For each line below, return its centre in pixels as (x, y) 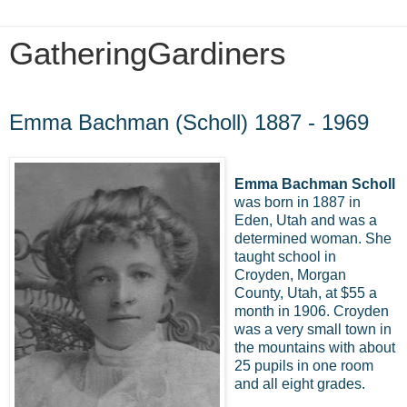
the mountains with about (315, 347)
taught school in (285, 256)
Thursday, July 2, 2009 (92, 104)
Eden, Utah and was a (306, 220)
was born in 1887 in (298, 202)
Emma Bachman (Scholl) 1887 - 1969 (189, 122)
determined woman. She (313, 238)
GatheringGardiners (148, 54)
